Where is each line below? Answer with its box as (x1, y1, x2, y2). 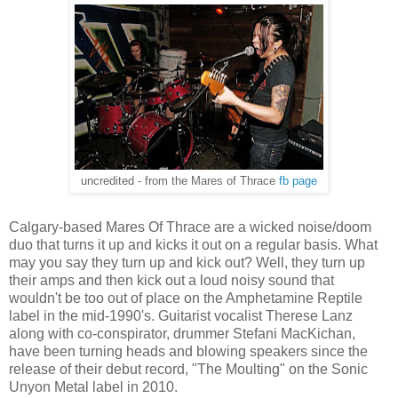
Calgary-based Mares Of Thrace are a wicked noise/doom (9, 219, 371, 235)
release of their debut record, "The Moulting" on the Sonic (9, 361, 368, 377)
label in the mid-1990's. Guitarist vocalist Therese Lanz (9, 307, 353, 323)
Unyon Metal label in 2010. (9, 378, 178, 394)
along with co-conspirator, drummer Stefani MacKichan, (9, 325, 355, 341)
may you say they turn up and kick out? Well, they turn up (9, 254, 365, 270)
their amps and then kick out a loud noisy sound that (9, 272, 334, 288)
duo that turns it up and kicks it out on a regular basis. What (9, 236, 378, 252)
